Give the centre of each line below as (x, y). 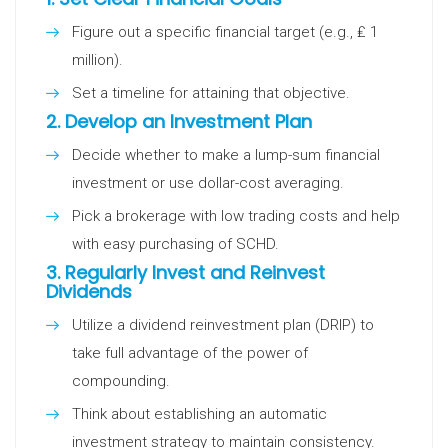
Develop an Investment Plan (188, 121)
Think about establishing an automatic (199, 414)
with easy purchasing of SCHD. (175, 244)
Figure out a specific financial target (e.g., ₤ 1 (225, 32)
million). (97, 60)
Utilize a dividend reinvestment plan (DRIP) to (223, 325)
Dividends (89, 291)
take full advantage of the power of (190, 353)
